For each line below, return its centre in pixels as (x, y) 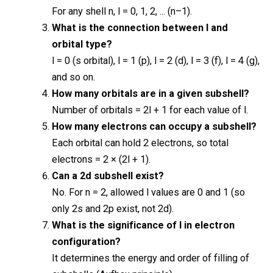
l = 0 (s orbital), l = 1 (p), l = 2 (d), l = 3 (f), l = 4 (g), (155, 60)
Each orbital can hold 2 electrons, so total (140, 143)
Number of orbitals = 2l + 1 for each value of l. (150, 110)
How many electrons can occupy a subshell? (154, 126)
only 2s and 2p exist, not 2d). (112, 208)
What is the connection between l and (140, 27)
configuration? (86, 241)
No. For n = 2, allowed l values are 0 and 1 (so (148, 192)
